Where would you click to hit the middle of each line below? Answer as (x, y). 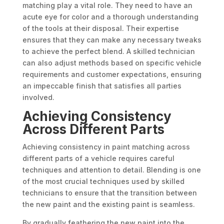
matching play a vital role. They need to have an (107, 5)
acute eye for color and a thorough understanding (110, 17)
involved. (39, 97)
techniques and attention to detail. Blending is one (111, 170)
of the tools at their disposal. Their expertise (100, 28)
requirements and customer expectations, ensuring (112, 74)
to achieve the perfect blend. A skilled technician (108, 51)
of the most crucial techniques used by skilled (103, 181)
